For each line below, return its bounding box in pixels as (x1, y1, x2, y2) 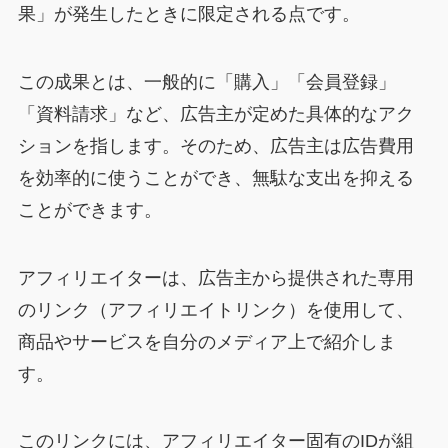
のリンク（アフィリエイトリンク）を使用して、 (17, 299, 414, 320)
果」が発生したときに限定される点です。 (17, 3, 360, 24)
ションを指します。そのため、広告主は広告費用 (17, 135, 414, 156)
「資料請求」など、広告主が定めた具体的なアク (17, 103, 414, 124)
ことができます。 (17, 199, 162, 220)
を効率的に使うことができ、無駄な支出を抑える (17, 167, 414, 188)
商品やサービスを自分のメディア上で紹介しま (17, 331, 396, 352)
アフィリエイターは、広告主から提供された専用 (17, 267, 414, 288)
